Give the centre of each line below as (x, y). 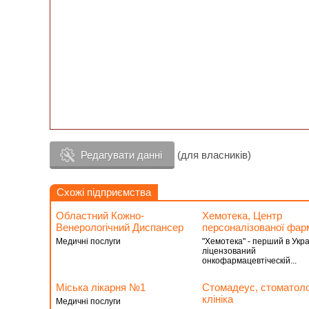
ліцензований (229, 251)
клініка (217, 299)
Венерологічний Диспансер (120, 227)
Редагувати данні (121, 155)
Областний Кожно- (100, 216)
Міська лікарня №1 (101, 287)
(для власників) (213, 155)
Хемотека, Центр (242, 216)
